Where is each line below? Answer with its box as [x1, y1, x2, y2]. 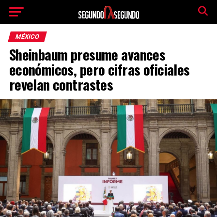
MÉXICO [14, 33, 40, 40]
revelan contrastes [9, 74, 113, 94]
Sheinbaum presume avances [9, 44, 166, 64]
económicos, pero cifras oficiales [9, 59, 190, 79]
